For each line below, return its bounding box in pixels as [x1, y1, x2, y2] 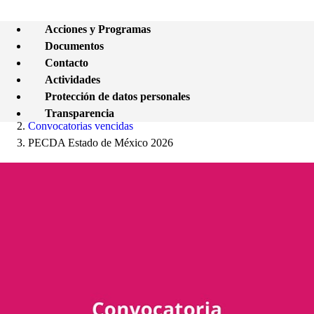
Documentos [45, 40, 104, 52]
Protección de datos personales [45, 90, 190, 102]
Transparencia [45, 107, 114, 119]
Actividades [45, 74, 100, 86]
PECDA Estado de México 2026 [28, 137, 173, 149]
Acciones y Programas [45, 23, 151, 35]
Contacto [45, 57, 88, 69]
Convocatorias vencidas [28, 120, 133, 132]
